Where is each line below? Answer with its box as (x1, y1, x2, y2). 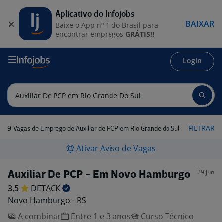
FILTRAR (188, 123, 215, 133)
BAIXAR (185, 18, 214, 29)
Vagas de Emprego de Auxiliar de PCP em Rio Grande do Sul (13, 126, 179, 132)
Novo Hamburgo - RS (8, 195, 86, 206)
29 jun (197, 168, 214, 176)
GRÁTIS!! (125, 29, 154, 39)
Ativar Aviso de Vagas (76, 143, 156, 154)
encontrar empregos (55, 29, 125, 39)
